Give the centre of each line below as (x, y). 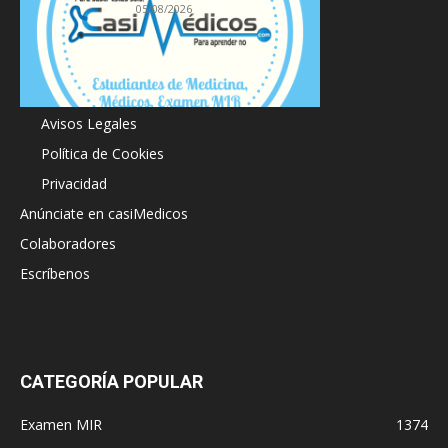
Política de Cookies (102, 153)
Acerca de (52, 93)
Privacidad (74, 183)
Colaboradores (68, 243)
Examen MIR (61, 424)
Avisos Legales (89, 123)
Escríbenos (55, 273)
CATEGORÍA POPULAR (111, 381)
